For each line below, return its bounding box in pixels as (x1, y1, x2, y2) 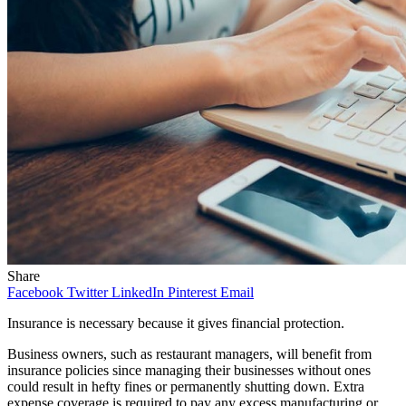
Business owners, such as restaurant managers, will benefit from (7, 345, 372, 362)
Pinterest (168, 284, 217, 300)
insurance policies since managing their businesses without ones (7, 362, 371, 378)
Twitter (67, 284, 108, 300)
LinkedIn (111, 284, 164, 300)
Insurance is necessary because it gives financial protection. (7, 314, 348, 331)
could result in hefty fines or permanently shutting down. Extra (7, 378, 364, 394)
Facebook (7, 284, 63, 300)
